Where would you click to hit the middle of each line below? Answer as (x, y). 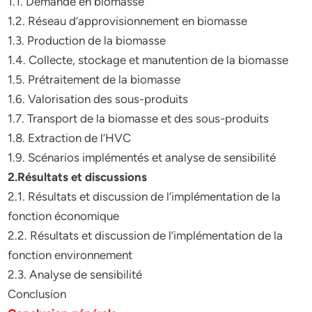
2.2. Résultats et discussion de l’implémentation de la (146, 235)
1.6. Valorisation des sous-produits (98, 99)
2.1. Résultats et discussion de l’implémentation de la (145, 196)
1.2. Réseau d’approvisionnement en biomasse (128, 21)
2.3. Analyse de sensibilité (75, 274)
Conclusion (37, 294)
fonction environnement (70, 255)
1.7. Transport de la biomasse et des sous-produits (139, 118)
